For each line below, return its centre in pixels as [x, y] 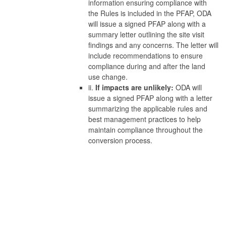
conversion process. [120, 140]
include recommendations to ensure [146, 55]
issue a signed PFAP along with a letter [150, 98]
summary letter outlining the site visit [146, 34]
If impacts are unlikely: [135, 87]
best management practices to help [145, 119]
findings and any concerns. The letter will [153, 45]
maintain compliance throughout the [146, 129]
